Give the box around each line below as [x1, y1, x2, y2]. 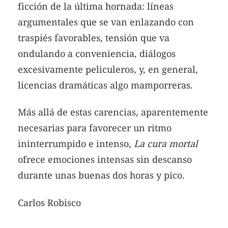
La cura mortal [134, 137, 198, 150]
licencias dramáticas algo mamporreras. [18, 78, 193, 91]
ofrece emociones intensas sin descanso [18, 153, 192, 166]
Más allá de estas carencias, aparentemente [18, 106, 208, 119]
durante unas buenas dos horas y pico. [18, 169, 185, 182]
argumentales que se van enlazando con [18, 15, 194, 28]
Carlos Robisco [18, 196, 81, 209]
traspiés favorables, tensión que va [18, 31, 169, 44]
